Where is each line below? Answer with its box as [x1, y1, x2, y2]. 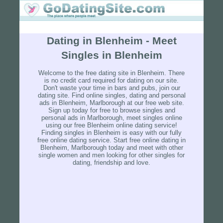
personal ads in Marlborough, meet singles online [41, 114, 182, 122]
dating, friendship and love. [73, 159, 150, 167]
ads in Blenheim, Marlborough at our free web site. [39, 99, 184, 107]
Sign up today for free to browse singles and [48, 107, 175, 114]
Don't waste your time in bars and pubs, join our [43, 84, 180, 92]
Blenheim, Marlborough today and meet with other [40, 144, 183, 152]
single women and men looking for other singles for [38, 151, 185, 159]
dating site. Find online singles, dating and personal [37, 92, 186, 100]
